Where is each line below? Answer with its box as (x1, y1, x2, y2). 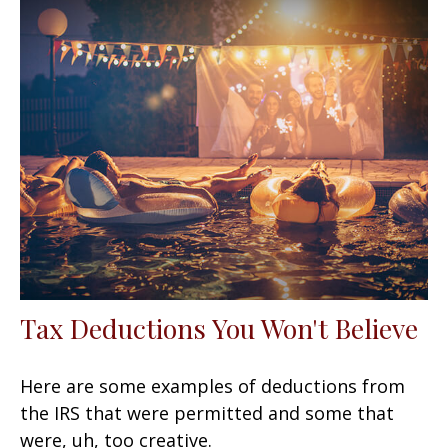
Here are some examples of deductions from (20, 374, 405, 399)
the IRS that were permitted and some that (20, 401, 394, 426)
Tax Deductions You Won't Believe (20, 310, 418, 347)
